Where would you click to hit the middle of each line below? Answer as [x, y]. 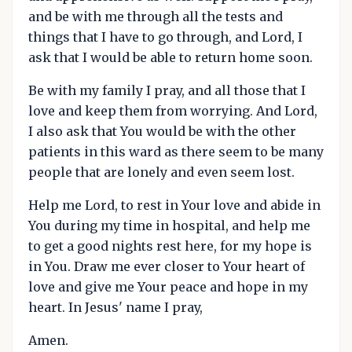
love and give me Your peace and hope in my [168, 287]
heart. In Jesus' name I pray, [115, 308]
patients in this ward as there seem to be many [176, 152]
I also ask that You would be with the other [162, 132]
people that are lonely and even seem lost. [161, 172]
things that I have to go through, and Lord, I [165, 37]
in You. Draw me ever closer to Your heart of [167, 267]
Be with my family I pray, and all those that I [167, 91]
